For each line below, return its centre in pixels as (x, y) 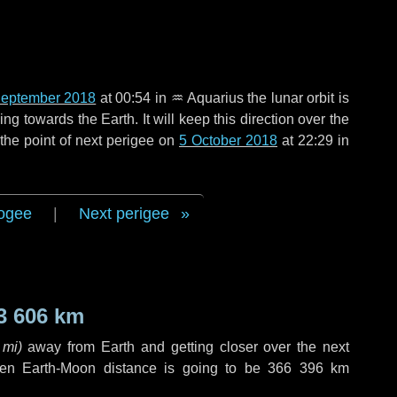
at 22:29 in (313, 140)
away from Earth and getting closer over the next (186, 347)
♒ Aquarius (207, 98)
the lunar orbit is (296, 98)
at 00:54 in (133, 98)
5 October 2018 (228, 140)
